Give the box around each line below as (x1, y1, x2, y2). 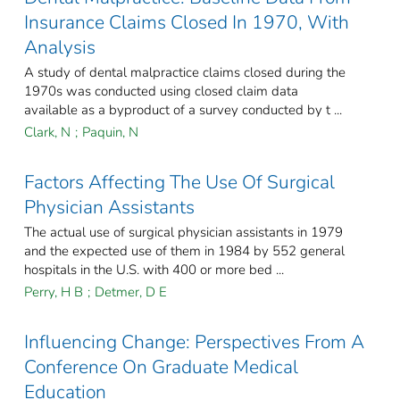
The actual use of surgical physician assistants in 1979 (24, 223, 343, 242)
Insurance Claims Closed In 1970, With (24, 10, 349, 36)
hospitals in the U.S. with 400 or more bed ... (24, 261, 284, 279)
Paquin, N (82, 123, 138, 142)
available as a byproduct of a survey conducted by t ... (24, 101, 342, 120)
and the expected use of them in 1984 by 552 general (24, 242, 345, 261)
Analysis (24, 35, 96, 61)
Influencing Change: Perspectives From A (24, 329, 364, 355)
